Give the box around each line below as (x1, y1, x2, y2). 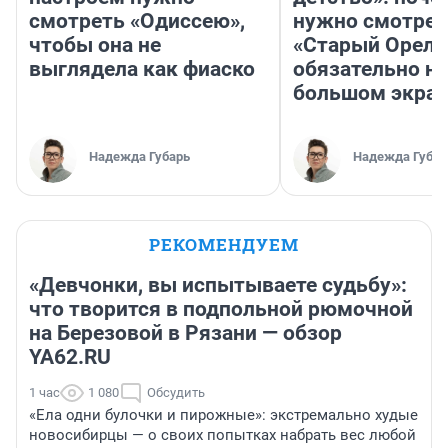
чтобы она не (29, 33, 161, 58)
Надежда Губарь (89, 149, 190, 165)
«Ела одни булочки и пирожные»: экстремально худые (29, 406, 418, 425)
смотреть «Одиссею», (29, 9, 245, 34)
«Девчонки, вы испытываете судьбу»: (29, 273, 407, 298)
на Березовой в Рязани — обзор (29, 321, 342, 346)
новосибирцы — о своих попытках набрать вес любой (29, 426, 416, 445)
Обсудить (147, 385, 205, 401)
